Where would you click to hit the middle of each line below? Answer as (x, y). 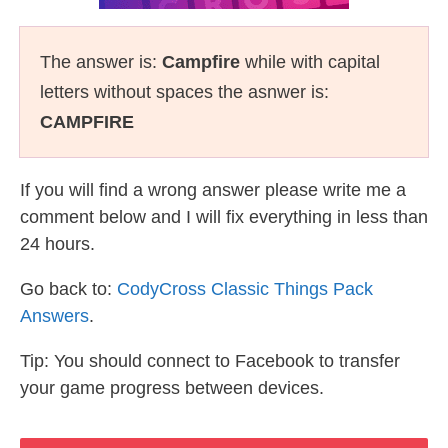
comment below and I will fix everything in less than (224, 217)
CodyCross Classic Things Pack (245, 289)
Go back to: (68, 289)
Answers (54, 316)
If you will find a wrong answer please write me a (213, 190)
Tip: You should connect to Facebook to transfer (210, 361)
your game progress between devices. (172, 388)
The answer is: (101, 62)
